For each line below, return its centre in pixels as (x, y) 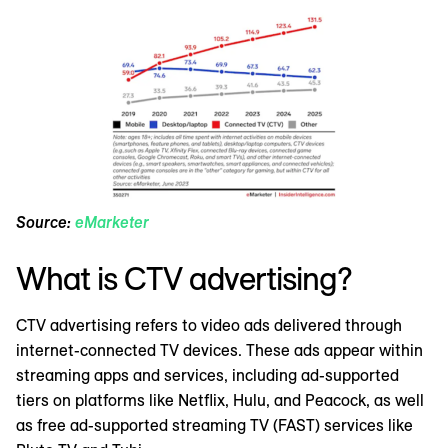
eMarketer (112, 221)
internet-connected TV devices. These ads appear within (219, 349)
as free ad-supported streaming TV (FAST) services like (214, 424)
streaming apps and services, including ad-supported (207, 374)
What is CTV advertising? (183, 277)
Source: (45, 221)
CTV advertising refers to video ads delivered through (209, 324)
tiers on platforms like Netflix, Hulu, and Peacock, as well (220, 399)
